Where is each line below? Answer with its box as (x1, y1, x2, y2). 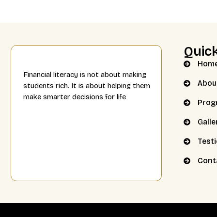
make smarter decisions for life (23, 93, 126, 101)
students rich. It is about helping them (23, 81, 150, 90)
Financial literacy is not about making (23, 70, 146, 79)
